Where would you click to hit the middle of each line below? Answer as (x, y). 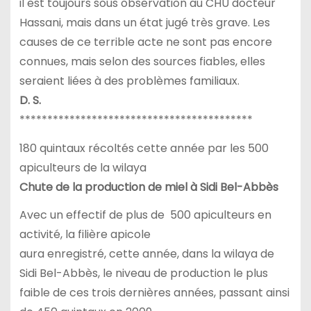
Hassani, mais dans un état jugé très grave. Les (144, 22)
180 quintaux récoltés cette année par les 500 (144, 148)
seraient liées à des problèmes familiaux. (129, 81)
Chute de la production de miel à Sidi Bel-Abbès (149, 187)
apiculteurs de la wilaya (83, 167)
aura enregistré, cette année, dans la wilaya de (146, 254)
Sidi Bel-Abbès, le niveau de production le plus (143, 274)
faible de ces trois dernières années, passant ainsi (154, 293)
